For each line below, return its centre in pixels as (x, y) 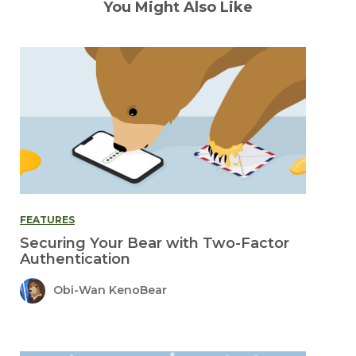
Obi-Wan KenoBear (110, 290)
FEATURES (47, 219)
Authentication (75, 259)
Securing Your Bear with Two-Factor (155, 243)
